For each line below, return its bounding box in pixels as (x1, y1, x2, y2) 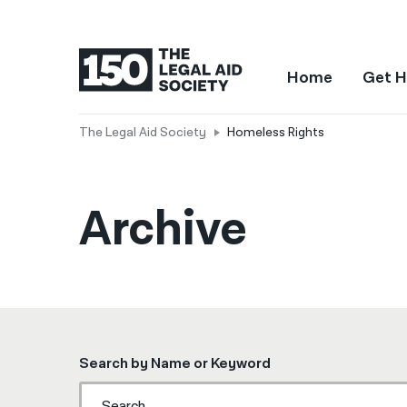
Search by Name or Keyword (78, 354, 271, 373)
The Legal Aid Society (78, 124, 206, 141)
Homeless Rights (226, 124, 324, 141)
